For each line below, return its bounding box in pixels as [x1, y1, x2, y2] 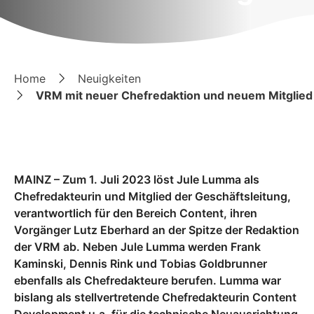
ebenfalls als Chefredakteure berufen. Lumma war [14, 273, 281, 287]
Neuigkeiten [78, 71, 141, 86]
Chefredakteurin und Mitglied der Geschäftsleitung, [14, 189, 291, 203]
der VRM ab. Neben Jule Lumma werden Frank [14, 240, 261, 254]
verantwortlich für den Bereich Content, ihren [14, 206, 257, 220]
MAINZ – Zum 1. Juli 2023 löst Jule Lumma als [14, 172, 259, 186]
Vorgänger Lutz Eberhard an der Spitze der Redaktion [14, 223, 299, 237]
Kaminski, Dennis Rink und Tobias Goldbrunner [14, 257, 267, 271]
